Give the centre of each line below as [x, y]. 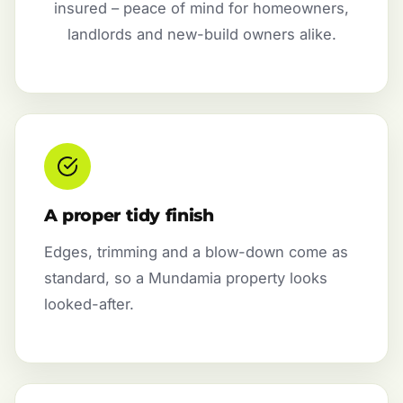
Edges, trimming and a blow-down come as [196, 251]
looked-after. [89, 304]
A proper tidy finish [129, 215]
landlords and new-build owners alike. [201, 34]
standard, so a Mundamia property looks [186, 278]
